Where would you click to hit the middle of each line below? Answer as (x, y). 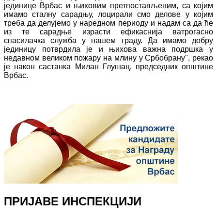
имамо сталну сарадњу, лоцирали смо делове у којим (108, 14)
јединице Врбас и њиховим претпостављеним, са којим (108, 5)
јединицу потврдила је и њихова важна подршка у (108, 49)
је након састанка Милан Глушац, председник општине (108, 66)
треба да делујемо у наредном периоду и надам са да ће (108, 23)
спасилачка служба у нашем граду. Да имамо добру (108, 40)
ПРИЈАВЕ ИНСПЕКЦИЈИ (73, 201)
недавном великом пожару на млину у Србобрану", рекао (108, 58)
